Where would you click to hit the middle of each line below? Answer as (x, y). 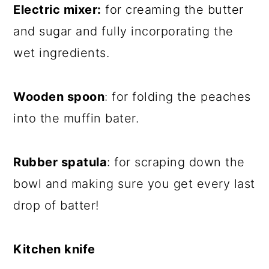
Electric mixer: (57, 9)
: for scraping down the (176, 162)
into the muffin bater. (76, 118)
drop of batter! (56, 205)
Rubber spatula (60, 162)
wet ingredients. (62, 53)
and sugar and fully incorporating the (123, 31)
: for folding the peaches (178, 96)
